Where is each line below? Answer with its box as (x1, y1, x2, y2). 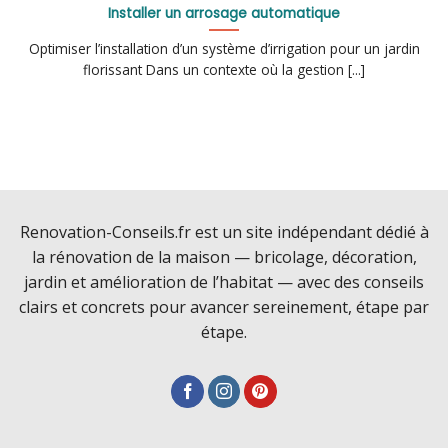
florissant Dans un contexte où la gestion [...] (83, 59, 365, 79)
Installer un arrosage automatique (108, 3, 340, 23)
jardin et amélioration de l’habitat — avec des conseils (24, 270, 424, 293)
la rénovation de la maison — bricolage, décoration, (31, 245, 417, 268)
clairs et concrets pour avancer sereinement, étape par (19, 295, 429, 318)
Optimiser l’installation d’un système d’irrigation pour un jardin (28, 38, 420, 58)
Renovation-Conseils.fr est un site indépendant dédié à (19, 220, 429, 243)
